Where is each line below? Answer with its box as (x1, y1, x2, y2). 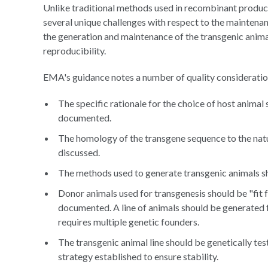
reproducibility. (43, 45, 106, 56)
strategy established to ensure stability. (58, 251, 218, 262)
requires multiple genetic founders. (58, 216, 199, 227)
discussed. (58, 147, 100, 158)
